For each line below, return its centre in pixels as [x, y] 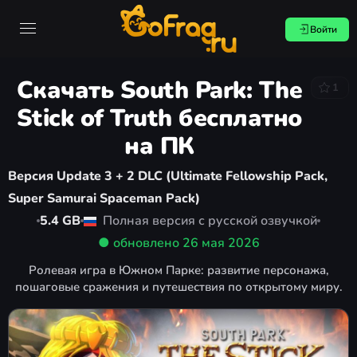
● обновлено [140, 243]
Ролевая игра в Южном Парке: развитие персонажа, [178, 270]
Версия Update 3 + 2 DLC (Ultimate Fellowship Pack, [168, 176]
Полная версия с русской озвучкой [208, 221]
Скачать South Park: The [159, 90]
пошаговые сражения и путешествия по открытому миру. [178, 287]
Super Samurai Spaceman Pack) [104, 198]
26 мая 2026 [221, 243]
